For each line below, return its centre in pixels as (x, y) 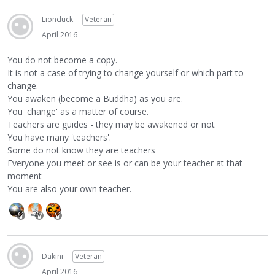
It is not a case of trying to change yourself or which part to (126, 72)
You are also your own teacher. (69, 188)
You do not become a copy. (62, 60)
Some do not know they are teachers (81, 150)
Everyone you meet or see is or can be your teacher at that (125, 163)
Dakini (52, 256)
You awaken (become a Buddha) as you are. (95, 98)
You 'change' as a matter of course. (78, 111)
